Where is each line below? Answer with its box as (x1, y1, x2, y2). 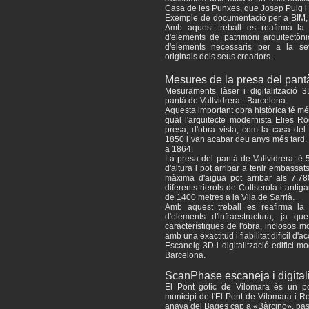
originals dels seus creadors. (165, 52, 272, 61)
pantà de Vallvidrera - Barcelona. (165, 96, 288, 106)
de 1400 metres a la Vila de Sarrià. (165, 192, 295, 202)
